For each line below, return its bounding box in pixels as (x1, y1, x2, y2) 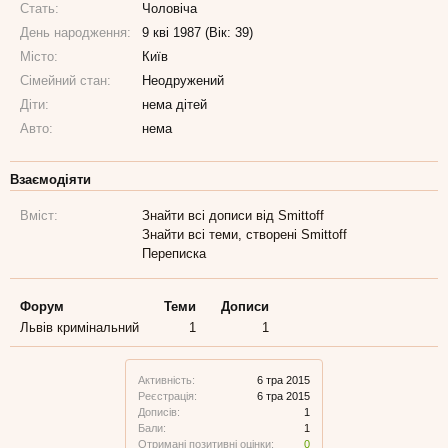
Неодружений (142, 73, 225, 88)
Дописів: (138, 406, 180, 418)
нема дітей (142, 97, 208, 112)
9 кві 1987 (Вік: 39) (142, 25, 254, 40)
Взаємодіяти (10, 172, 91, 187)
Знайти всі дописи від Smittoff (142, 208, 325, 223)
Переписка (142, 246, 207, 261)
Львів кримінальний (20, 320, 139, 335)
